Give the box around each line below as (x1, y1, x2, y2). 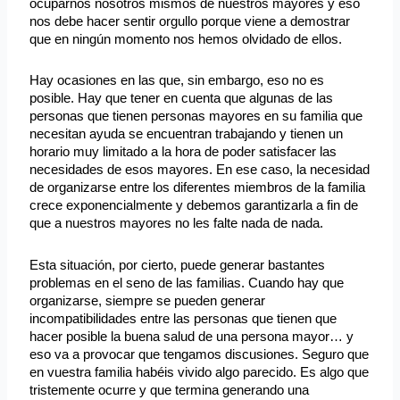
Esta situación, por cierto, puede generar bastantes (29, 256, 326, 272)
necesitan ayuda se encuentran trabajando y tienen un (29, 126, 344, 142)
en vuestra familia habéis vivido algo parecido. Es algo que (29, 363, 370, 379)
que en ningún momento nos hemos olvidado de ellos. (29, 31, 343, 46)
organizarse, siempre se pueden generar (29, 292, 266, 308)
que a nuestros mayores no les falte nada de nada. (29, 215, 324, 231)
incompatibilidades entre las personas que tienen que (29, 310, 337, 326)
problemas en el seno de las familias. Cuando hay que (29, 274, 345, 290)
